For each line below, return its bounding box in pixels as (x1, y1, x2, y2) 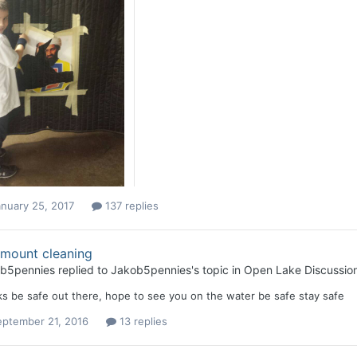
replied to (54, 263, 111, 277)
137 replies (101, 198, 159, 212)
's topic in (190, 263, 244, 277)
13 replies (116, 315, 167, 328)
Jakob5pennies (110, 263, 191, 277)
